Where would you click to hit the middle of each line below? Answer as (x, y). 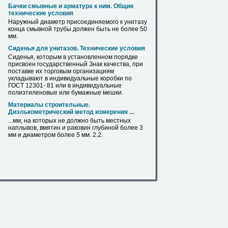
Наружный (24, 22)
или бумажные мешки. (90, 93)
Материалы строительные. (49, 105)
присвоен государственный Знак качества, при (76, 64)
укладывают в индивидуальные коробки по (70, 78)
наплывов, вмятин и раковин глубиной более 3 (76, 128)
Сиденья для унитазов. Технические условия (77, 48)
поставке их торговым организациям (61, 71)
